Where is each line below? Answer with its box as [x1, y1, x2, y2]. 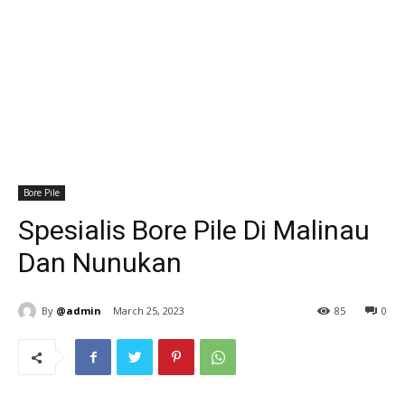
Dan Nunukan [18, 247, 182, 278]
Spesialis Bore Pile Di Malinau [18, 214, 370, 246]
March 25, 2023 [113, 304, 184, 318]
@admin [56, 303, 101, 317]
